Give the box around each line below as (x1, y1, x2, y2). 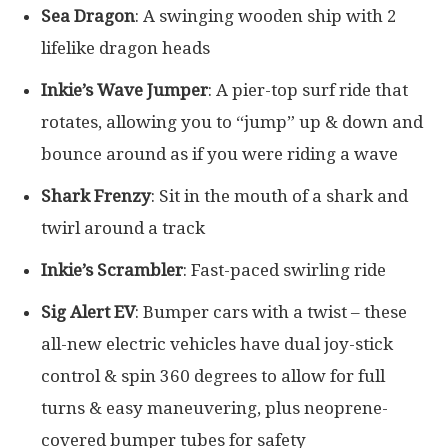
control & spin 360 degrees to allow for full (41, 366, 385, 387)
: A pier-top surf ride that (208, 80, 408, 101)
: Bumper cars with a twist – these (135, 302, 407, 323)
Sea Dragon (41, 6, 135, 27)
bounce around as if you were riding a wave (41, 144, 398, 165)
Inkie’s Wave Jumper (41, 80, 208, 101)
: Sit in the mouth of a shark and (151, 186, 408, 207)
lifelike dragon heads (41, 38, 210, 59)
